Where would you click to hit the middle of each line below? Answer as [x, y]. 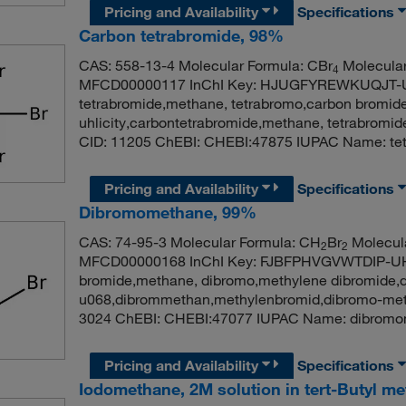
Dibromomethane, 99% [167, 212]
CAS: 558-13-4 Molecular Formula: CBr [205, 65]
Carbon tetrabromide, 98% [181, 35]
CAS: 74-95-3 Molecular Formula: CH [199, 242]
